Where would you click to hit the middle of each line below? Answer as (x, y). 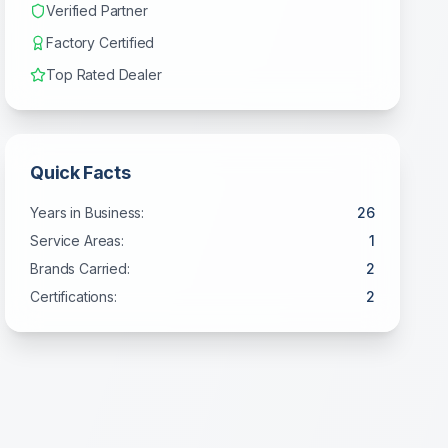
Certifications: (73, 296)
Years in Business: (87, 212)
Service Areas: (77, 240)
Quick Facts (80, 172)
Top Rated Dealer (104, 74)
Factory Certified (100, 42)
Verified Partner (97, 10)
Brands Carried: (80, 268)
